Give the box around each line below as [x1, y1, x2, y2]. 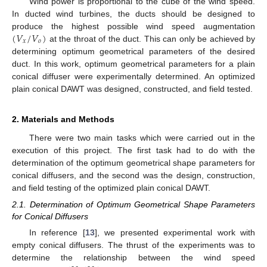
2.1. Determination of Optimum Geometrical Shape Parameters [12, 200, 255, 209]
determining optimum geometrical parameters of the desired [12, 46, 255, 56]
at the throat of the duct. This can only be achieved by [46, 33, 255, 44]
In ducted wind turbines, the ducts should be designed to [12, 8, 255, 18]
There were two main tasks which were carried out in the [29, 132, 255, 142]
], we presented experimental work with [94, 228, 256, 238]
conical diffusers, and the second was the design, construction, [12, 170, 255, 180]
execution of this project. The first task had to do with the [12, 145, 255, 155]
